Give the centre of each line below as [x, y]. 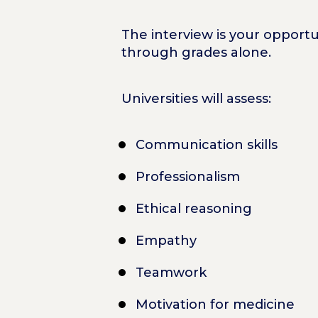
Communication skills [206, 144]
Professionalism [187, 176]
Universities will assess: [196, 98]
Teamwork [171, 272]
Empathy [166, 240]
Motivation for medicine [215, 304]
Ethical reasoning [193, 208]
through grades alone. [196, 52]
